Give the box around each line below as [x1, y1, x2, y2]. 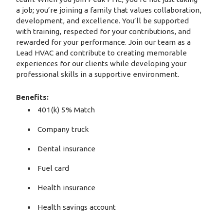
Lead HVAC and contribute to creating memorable [16, 49, 187, 57]
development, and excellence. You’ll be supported [16, 17, 189, 25]
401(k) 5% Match [37, 105, 95, 114]
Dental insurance [37, 144, 96, 153]
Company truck [37, 125, 89, 133]
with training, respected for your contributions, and [16, 27, 191, 36]
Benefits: [16, 93, 49, 102]
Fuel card [37, 163, 70, 172]
